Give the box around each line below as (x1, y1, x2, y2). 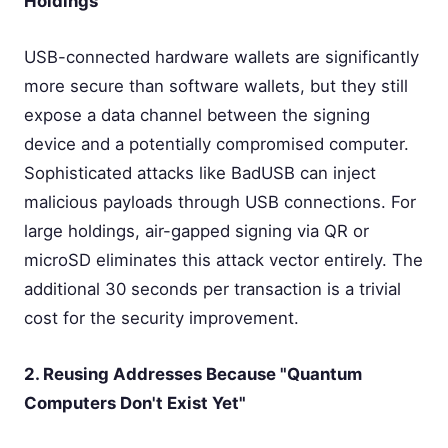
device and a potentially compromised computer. (24, 133, 409, 154)
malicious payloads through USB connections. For (24, 191, 416, 212)
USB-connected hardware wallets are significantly (24, 46, 419, 67)
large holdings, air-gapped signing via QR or (24, 220, 369, 241)
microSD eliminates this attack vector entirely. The (24, 249, 423, 270)
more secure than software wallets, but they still (24, 75, 408, 96)
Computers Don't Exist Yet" (24, 392, 246, 413)
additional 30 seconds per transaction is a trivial (24, 278, 401, 299)
